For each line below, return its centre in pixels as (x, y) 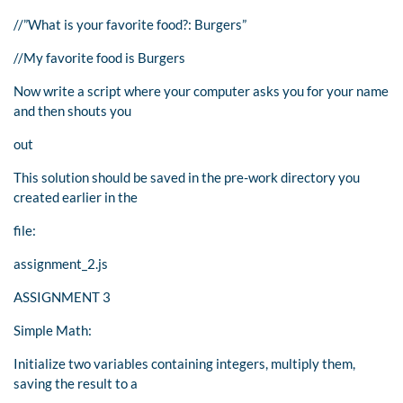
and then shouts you (72, 110)
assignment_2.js (61, 263)
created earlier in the (76, 197)
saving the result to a (76, 383)
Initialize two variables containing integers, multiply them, (184, 363)
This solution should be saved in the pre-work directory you (187, 177)
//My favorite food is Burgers (99, 57)
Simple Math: (53, 330)
